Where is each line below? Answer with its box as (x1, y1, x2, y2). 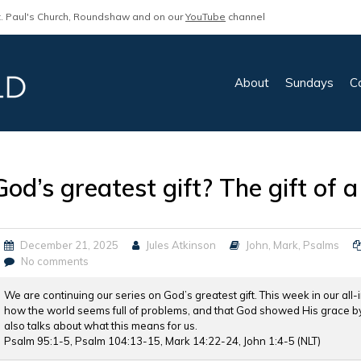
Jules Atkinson (145, 239, 216, 251)
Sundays (285, 75, 334, 90)
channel (226, 10, 265, 23)
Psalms (302, 239, 339, 251)
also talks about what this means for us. (3, 319, 197, 332)
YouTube (185, 10, 226, 23)
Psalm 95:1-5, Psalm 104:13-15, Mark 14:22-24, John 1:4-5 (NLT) (3, 334, 321, 347)
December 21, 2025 (17, 239, 118, 251)
